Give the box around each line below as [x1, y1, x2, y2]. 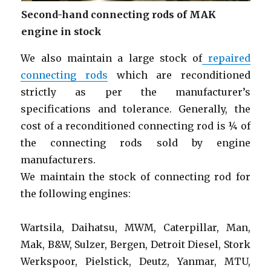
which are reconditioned [107, 68, 250, 81]
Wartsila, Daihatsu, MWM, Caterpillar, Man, [21, 221, 250, 233]
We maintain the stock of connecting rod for [21, 170, 250, 183]
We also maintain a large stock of [21, 51, 203, 64]
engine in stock [21, 25, 102, 38]
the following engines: [21, 187, 131, 200]
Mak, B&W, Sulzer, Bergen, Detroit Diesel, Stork [21, 238, 250, 250]
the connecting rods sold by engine [21, 136, 250, 149]
